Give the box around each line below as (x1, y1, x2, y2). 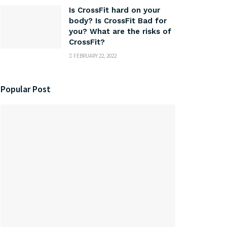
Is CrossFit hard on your (69, 5, 160, 15)
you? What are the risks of (69, 26, 171, 36)
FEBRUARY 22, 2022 (72, 52, 117, 59)
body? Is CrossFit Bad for (69, 16, 167, 25)
